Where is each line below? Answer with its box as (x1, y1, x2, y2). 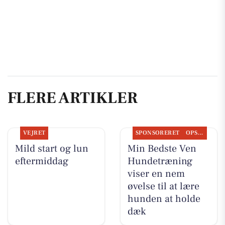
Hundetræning (127, 155, 192, 168)
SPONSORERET (135, 129, 180, 137)
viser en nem (127, 167, 185, 181)
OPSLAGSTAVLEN (197, 129, 203, 137)
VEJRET (23, 129, 46, 137)
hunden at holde (127, 192, 200, 206)
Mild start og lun (15, 142, 88, 156)
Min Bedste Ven (127, 142, 196, 156)
